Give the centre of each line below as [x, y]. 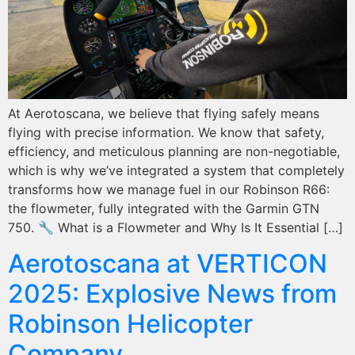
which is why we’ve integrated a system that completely [176, 171]
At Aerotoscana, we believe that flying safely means [164, 114]
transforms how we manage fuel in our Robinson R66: [169, 190]
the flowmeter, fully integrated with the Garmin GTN [164, 209]
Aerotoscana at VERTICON [168, 263]
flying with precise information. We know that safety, [166, 133]
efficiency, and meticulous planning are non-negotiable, [174, 152]
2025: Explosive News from [172, 293]
